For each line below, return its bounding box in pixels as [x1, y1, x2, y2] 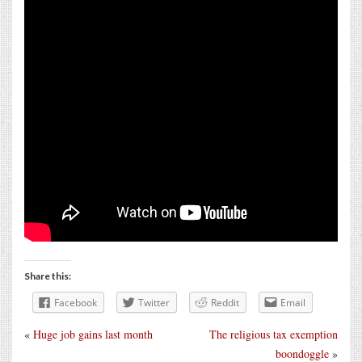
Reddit [211, 295, 239, 309]
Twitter [138, 295, 170, 309]
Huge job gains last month [33, 326, 153, 342]
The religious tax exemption [209, 326, 338, 342]
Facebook [54, 295, 97, 309]
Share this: [24, 269, 71, 282]
